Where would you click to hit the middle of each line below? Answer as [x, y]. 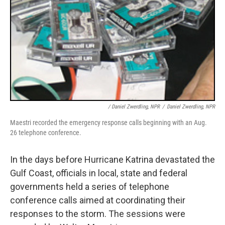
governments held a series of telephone [90, 187]
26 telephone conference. [46, 133]
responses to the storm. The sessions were [98, 214]
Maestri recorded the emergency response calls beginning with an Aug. [108, 123]
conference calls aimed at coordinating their [98, 200]
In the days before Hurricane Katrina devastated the [113, 159]
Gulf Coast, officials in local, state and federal [99, 173]
